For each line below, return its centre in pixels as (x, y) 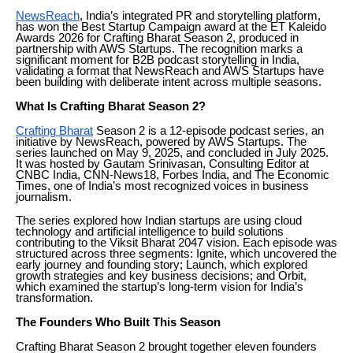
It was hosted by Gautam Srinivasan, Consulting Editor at (162, 163)
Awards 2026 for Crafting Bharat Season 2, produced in (157, 37)
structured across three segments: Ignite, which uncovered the (176, 253)
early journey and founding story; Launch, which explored (162, 264)
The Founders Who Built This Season (118, 322)
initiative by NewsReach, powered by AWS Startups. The (161, 141)
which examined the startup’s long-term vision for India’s (160, 286)
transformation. (54, 297)
